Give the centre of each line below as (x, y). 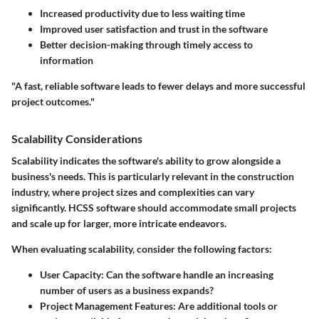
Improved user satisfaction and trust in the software (154, 28)
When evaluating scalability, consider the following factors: (142, 249)
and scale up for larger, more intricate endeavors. (119, 224)
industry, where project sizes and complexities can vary (133, 192)
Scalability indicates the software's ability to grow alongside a (146, 161)
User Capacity (70, 275)
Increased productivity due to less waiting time (142, 13)
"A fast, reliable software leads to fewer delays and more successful (158, 85)
